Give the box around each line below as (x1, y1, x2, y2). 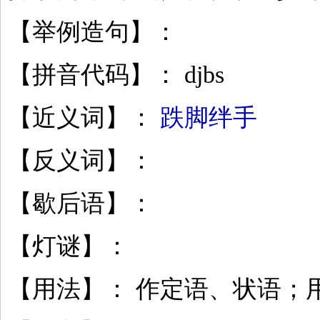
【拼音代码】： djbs (8, 61, 224, 88)
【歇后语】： (8, 190, 154, 216)
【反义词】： (8, 147, 154, 174)
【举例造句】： (8, 19, 178, 45)
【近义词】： (8, 104, 160, 131)
